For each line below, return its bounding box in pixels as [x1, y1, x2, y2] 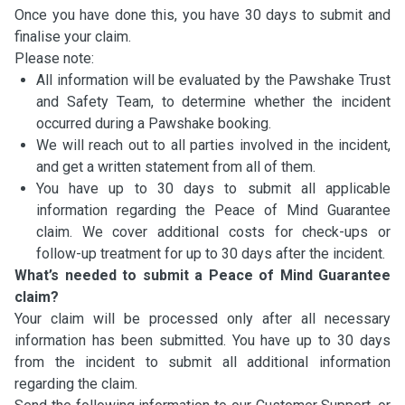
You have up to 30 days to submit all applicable [36, 180, 391, 197]
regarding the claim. [14, 375, 137, 392]
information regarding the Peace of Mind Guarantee [36, 202, 391, 219]
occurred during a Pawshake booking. [36, 115, 271, 132]
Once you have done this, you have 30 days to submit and [14, 6, 391, 24]
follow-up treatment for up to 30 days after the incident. [36, 245, 385, 262]
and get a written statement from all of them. [36, 158, 316, 175]
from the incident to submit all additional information [14, 353, 391, 371]
